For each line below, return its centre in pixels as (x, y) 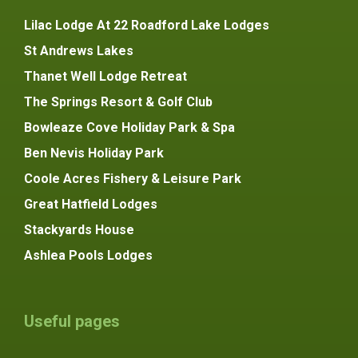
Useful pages (72, 321)
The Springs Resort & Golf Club (118, 101)
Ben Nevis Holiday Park (94, 153)
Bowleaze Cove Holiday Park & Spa (129, 127)
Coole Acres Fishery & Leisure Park (133, 178)
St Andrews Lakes (79, 50)
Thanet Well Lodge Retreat (105, 76)
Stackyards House (79, 229)
